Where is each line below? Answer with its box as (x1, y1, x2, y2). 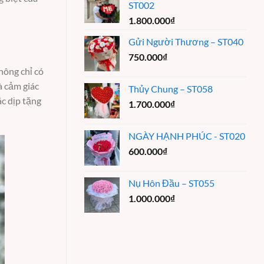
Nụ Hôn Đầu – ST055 (128, 177, 214, 189)
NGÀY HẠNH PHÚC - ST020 (128, 130, 245, 141)
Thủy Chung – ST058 (128, 82, 213, 94)
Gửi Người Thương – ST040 (128, 35, 243, 47)
